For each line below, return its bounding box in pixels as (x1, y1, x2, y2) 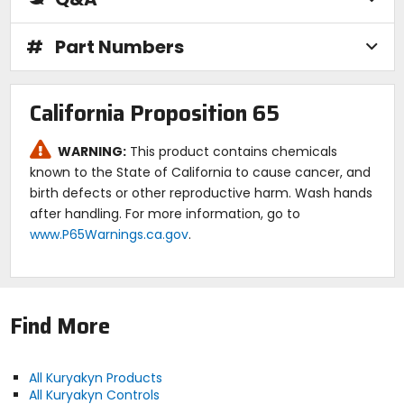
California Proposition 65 (29, 96, 280, 132)
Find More (9, 308, 110, 344)
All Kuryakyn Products (28, 368, 162, 387)
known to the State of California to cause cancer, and (29, 163, 371, 182)
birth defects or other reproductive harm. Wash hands (29, 184, 372, 203)
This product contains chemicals (126, 142, 337, 161)
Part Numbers (54, 33, 184, 60)
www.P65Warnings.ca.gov (29, 225, 188, 244)
